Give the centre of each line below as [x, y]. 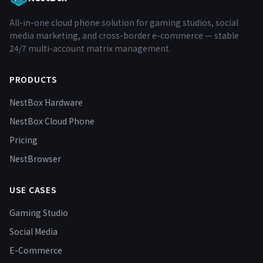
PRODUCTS [33, 79]
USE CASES [33, 190]
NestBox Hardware [46, 102]
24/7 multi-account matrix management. [90, 48]
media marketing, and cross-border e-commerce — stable [124, 35]
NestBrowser [35, 159]
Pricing [23, 140]
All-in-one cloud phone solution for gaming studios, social [124, 22]
